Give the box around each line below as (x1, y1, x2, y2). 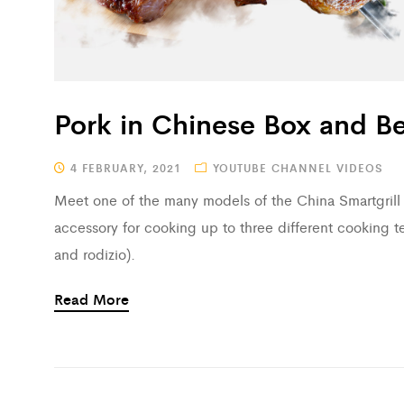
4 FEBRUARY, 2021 (66, 159, 181, 176)
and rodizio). (54, 243, 135, 264)
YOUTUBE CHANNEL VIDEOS (213, 159, 383, 176)
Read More (54, 288, 129, 309)
